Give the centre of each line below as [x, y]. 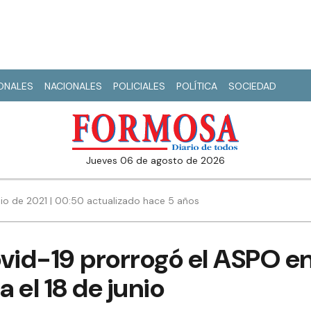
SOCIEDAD [252, 86]
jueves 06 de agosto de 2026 [158, 161]
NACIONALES [73, 86]
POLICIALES [139, 86]
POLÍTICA [197, 86]
